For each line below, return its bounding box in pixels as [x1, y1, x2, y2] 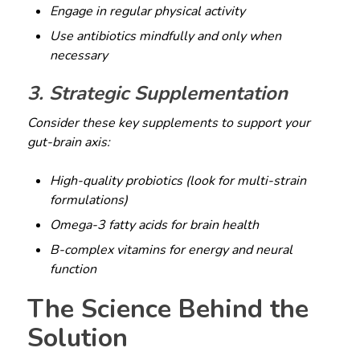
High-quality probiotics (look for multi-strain [50, 171, 307, 190]
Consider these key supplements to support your [27, 113, 310, 132]
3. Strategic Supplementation [27, 80, 288, 106]
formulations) [50, 190, 129, 209]
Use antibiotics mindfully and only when [50, 27, 282, 45]
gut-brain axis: [27, 133, 110, 151]
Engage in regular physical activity [50, 2, 246, 20]
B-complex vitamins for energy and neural [50, 240, 293, 259]
